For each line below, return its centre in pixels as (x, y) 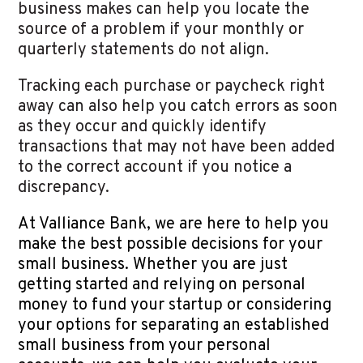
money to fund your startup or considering (175, 306)
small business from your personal (145, 346)
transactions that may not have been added (177, 148)
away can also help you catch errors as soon (178, 107)
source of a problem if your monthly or (161, 30)
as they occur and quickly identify (143, 128)
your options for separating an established (174, 326)
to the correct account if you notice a (155, 168)
